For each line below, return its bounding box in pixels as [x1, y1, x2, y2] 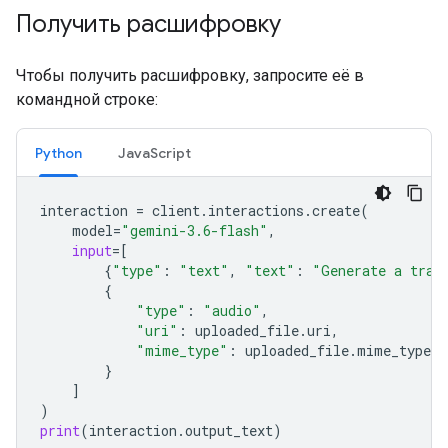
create [312, 200, 360, 220]
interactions [208, 200, 304, 220]
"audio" [203, 300, 261, 320]
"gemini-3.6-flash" [121, 220, 268, 240]
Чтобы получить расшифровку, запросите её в [16, 65, 364, 85]
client [152, 200, 200, 220]
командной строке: [16, 89, 158, 109]
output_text [185, 420, 273, 440]
